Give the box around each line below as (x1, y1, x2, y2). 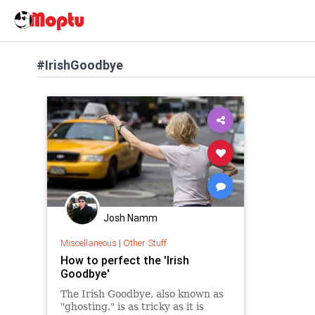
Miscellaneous (60, 236, 117, 249)
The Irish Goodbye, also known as (60, 288, 224, 300)
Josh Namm (103, 212, 157, 224)
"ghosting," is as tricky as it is (60, 300, 204, 312)
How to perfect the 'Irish (60, 252, 189, 267)
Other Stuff (122, 236, 167, 249)
